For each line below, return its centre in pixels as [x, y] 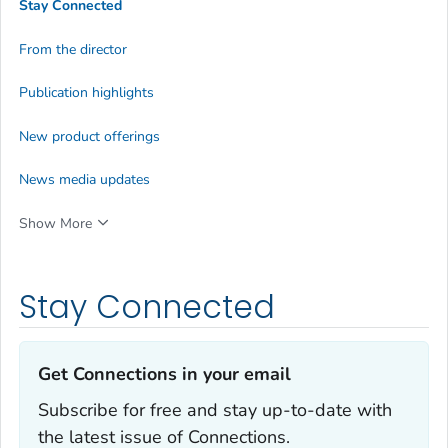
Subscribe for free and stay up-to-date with [215, 410]
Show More [55, 223]
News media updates [84, 179]
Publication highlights [86, 93]
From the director [73, 49]
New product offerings [89, 136]
